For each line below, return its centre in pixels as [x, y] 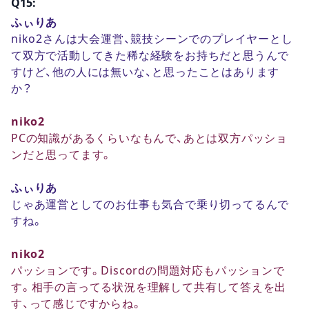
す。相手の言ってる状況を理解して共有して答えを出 [149, 287]
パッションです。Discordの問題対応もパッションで [148, 270]
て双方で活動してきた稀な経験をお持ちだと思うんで [150, 55]
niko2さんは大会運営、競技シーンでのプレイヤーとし [152, 38]
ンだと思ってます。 [62, 154]
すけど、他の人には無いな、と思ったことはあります [146, 71]
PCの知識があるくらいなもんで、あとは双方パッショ [149, 138]
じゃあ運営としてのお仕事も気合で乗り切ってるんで [150, 204]
